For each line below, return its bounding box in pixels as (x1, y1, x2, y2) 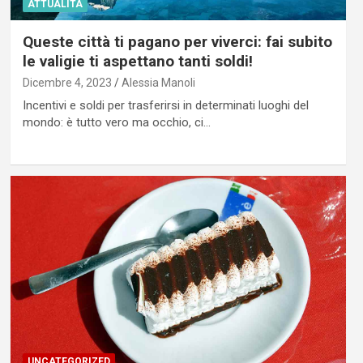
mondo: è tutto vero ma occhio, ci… (22, 115, 211, 130)
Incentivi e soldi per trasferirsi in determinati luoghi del (22, 98, 309, 113)
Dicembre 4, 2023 (22, 76, 112, 90)
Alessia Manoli (121, 76, 195, 90)
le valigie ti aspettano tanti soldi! (22, 52, 253, 71)
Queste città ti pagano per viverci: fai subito (22, 32, 332, 52)
